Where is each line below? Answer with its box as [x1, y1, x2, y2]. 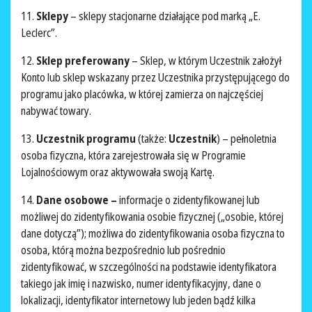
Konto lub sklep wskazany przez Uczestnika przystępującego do [21, 70, 290, 86]
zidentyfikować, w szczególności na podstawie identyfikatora [21, 259, 276, 275]
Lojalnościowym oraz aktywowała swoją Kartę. [21, 164, 217, 180]
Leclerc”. [21, 25, 59, 41]
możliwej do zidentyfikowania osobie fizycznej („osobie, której [21, 209, 283, 225]
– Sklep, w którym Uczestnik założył [132, 53, 281, 69]
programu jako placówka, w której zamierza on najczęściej [21, 86, 263, 102]
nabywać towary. [21, 103, 93, 119]
